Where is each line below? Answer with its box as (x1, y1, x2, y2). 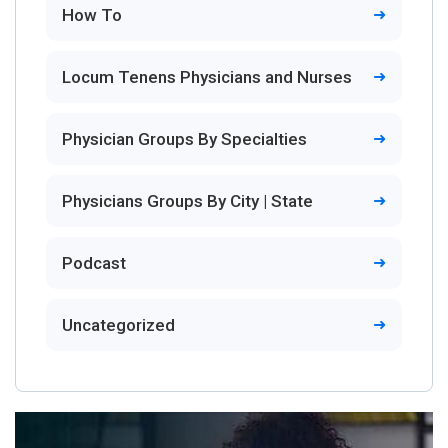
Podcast (62, 252, 126, 273)
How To (62, 4, 122, 25)
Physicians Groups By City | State (62, 190, 313, 211)
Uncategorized (62, 314, 175, 335)
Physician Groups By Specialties (62, 128, 307, 149)
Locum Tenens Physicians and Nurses (62, 66, 352, 87)
